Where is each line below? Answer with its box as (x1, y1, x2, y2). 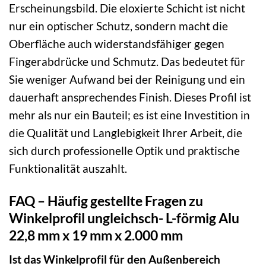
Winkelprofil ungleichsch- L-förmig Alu (9, 209, 239, 226)
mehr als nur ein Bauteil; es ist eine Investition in (9, 107, 250, 122)
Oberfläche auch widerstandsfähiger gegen (9, 36, 224, 50)
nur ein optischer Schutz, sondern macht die (9, 18, 228, 33)
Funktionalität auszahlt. (9, 161, 127, 175)
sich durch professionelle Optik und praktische (9, 143, 240, 157)
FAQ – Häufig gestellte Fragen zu (9, 192, 203, 209)
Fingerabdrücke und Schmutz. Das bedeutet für (9, 54, 245, 68)
